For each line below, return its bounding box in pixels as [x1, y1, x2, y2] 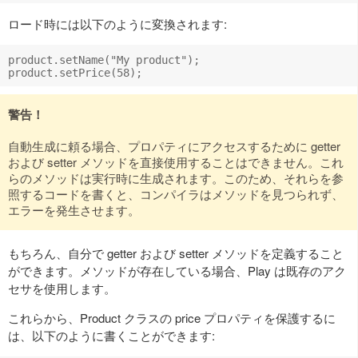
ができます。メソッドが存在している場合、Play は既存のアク [8, 261, 346, 279]
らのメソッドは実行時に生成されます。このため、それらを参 [8, 169, 344, 186]
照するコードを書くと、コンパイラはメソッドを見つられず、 [8, 185, 344, 202]
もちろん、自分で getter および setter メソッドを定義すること [8, 244, 344, 261]
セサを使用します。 [8, 279, 116, 296]
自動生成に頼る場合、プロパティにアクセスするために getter [8, 137, 340, 154]
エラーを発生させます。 [8, 201, 140, 218]
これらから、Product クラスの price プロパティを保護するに [8, 308, 336, 326]
